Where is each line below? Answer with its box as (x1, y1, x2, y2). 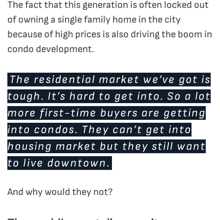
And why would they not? (7, 186, 112, 198)
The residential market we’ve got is (9, 73, 211, 87)
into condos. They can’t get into (7, 123, 192, 137)
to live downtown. (7, 156, 110, 170)
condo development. (7, 43, 94, 55)
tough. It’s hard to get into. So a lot (7, 89, 211, 104)
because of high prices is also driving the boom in (7, 28, 212, 41)
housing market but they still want (7, 139, 206, 154)
